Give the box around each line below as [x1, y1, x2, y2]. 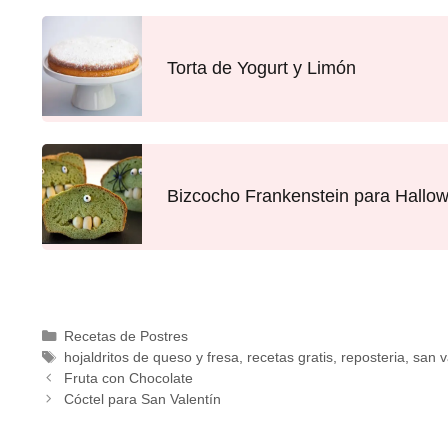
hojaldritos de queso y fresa [63, 349, 239, 366]
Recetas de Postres [63, 328, 188, 345]
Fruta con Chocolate [63, 370, 193, 387]
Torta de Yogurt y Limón [167, 58, 356, 78]
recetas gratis [246, 349, 333, 366]
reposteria [340, 349, 405, 366]
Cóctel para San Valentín [63, 391, 221, 408]
